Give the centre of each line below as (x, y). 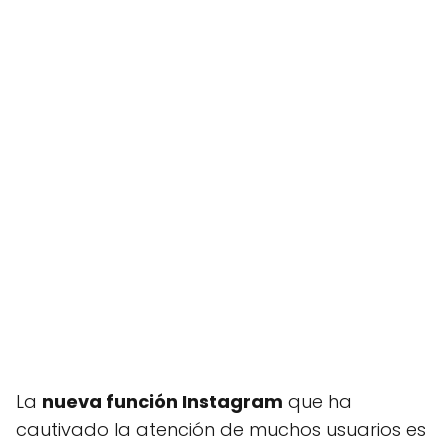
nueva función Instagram (162, 401)
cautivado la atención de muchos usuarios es (221, 429)
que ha (317, 401)
